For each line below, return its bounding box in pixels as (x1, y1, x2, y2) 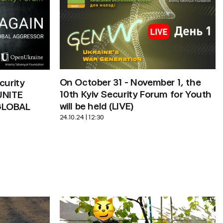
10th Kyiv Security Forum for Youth (59, 90, 212, 100)
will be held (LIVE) (59, 102, 134, 112)
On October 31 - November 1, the (59, 78, 201, 88)
